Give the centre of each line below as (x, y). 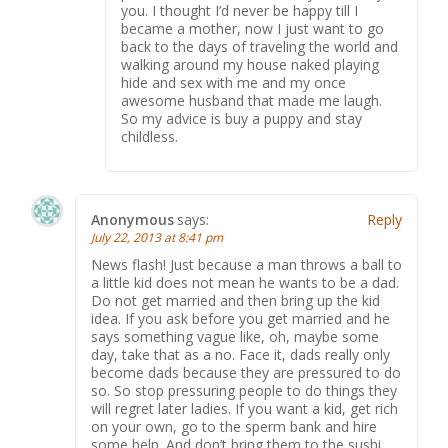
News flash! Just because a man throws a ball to (246, 264)
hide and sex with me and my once (233, 82)
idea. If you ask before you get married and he (240, 318)
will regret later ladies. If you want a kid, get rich (244, 408)
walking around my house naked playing (250, 64)
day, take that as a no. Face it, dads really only (240, 354)
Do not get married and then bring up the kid (235, 300)
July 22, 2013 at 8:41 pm (157, 237)
